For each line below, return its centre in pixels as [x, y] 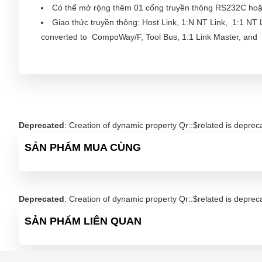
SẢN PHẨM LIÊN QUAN [83, 221]
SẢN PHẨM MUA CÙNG [83, 147]
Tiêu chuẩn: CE [80, 66]
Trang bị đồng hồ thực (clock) [106, 51]
